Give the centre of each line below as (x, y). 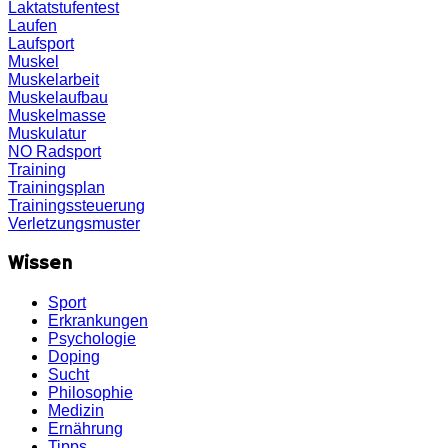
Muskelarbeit (53, 79)
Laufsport (41, 43)
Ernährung (85, 429)
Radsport (68, 151)
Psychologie (92, 339)
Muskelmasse (57, 115)
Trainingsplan (56, 187)
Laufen (32, 25)
